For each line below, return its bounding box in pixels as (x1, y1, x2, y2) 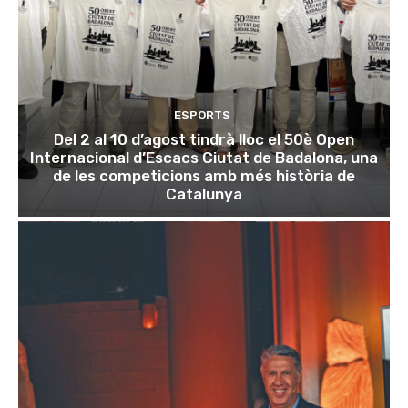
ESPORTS (173, 107, 230, 122)
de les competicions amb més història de (53, 166, 355, 185)
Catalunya (166, 184, 242, 203)
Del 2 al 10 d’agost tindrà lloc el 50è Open (54, 129, 354, 148)
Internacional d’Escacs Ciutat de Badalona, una (30, 148, 378, 167)
